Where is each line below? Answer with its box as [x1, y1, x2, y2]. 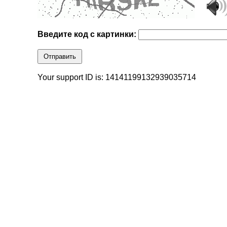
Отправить [44, 53, 77, 61]
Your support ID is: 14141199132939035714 [37, 73, 197, 82]
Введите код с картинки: [37, 30, 139, 39]
